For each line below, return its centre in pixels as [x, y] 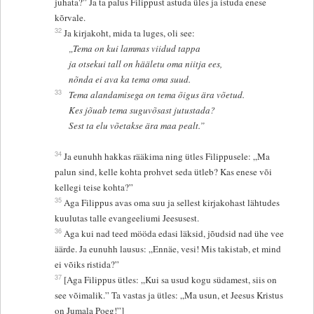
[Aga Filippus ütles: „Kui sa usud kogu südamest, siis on [171, 280]
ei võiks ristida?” [87, 265]
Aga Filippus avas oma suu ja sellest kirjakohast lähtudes [172, 203]
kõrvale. [70, 18]
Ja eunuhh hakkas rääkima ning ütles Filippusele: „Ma [167, 157]
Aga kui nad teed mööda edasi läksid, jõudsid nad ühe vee [174, 234]
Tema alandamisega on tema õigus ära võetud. [156, 95]
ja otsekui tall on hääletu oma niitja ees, [145, 64]
